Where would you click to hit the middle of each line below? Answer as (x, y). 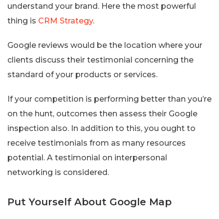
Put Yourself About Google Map (89, 202)
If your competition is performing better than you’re (109, 99)
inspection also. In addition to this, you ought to (101, 128)
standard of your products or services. (82, 74)
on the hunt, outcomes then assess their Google (102, 113)
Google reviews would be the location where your (105, 45)
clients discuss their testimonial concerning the (100, 60)
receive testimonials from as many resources (97, 143)
